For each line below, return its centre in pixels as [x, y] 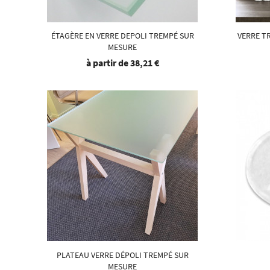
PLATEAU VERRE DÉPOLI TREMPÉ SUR [122, 255]
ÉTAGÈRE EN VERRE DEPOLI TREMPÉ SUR [122, 36]
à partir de [108, 63]
